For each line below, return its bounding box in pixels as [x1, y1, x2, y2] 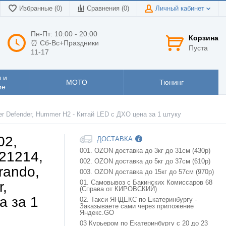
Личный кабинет [155, 5, 206, 12]
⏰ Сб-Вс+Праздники [31, 38, 99, 47]
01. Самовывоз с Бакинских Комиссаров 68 [80, 179, 212, 187]
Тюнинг [159, 78, 184, 86]
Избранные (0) [19, 5, 62, 12]
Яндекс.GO [80, 209, 114, 217]
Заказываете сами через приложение [80, 203, 194, 210]
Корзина [189, 33, 218, 42]
